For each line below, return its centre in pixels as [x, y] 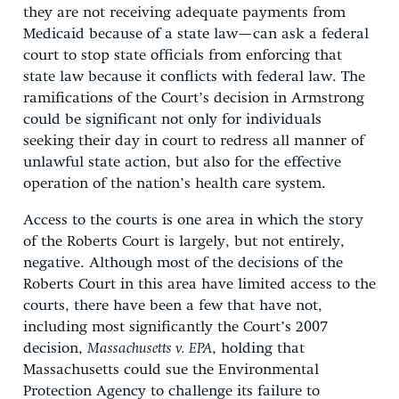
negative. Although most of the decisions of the [183, 263]
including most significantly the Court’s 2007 [175, 327]
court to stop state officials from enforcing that [183, 55]
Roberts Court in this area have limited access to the [199, 284]
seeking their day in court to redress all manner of [194, 141]
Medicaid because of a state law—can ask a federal [196, 34]
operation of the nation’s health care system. [175, 183]
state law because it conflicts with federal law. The [194, 77]
